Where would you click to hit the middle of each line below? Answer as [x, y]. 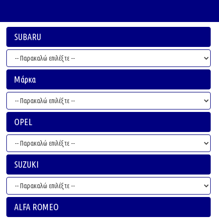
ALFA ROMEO [36, 207]
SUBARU [28, 37]
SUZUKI [26, 164]
